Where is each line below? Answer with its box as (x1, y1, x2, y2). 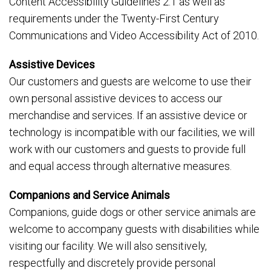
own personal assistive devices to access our (9, 92, 223, 105)
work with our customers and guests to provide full (9, 143, 246, 155)
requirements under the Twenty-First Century (9, 12, 219, 25)
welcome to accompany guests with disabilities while (9, 223, 260, 235)
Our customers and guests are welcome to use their (9, 75, 252, 88)
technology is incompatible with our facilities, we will (9, 126, 255, 139)
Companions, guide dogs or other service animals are (9, 206, 256, 218)
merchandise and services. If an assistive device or (9, 109, 247, 122)
